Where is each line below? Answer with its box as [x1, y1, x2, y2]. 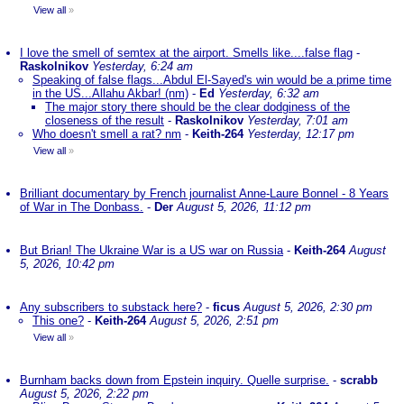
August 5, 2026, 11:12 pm [177, 200, 311, 214]
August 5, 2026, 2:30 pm [243, 300, 372, 314]
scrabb [340, 373, 378, 387]
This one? [32, 314, 84, 327]
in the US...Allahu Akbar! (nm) [32, 87, 188, 100]
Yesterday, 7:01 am [247, 114, 348, 127]
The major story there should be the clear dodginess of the [45, 100, 350, 114]
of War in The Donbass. [20, 200, 143, 214]
